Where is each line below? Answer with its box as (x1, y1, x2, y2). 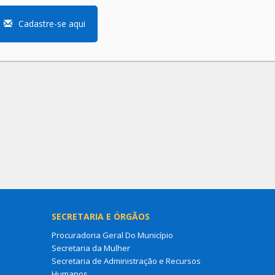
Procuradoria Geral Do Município (51, 230, 173, 241)
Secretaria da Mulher (51, 242, 130, 254)
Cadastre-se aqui (18, 18, 85, 30)
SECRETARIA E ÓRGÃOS (51, 211, 150, 223)
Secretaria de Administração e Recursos (51, 255, 201, 267)
